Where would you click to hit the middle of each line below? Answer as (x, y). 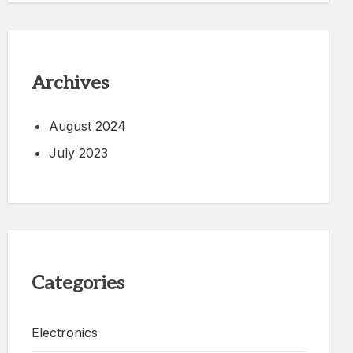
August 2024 (87, 126)
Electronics (65, 333)
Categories (78, 284)
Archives (70, 83)
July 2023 (78, 153)
